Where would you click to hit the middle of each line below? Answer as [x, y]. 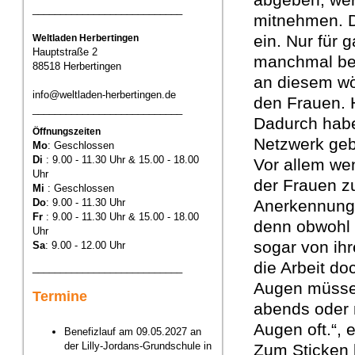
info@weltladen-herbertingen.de [104, 95]
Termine [60, 296]
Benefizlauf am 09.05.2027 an [133, 331]
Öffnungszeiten [67, 132]
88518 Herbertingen [77, 66]
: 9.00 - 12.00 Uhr [85, 245]
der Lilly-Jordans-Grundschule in [138, 345]
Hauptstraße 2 [65, 52]
